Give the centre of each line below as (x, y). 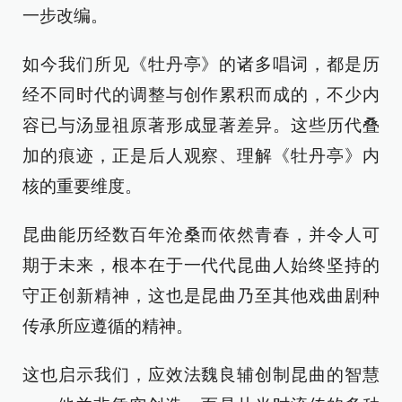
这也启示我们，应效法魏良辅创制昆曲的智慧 (201, 374)
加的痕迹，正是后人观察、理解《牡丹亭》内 (201, 155)
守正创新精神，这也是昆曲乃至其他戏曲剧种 (201, 295)
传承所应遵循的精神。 (108, 326)
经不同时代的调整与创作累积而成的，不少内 (201, 94)
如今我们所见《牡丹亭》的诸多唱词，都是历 (201, 64)
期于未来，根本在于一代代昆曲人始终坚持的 (201, 265)
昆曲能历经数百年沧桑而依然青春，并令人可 (201, 234)
